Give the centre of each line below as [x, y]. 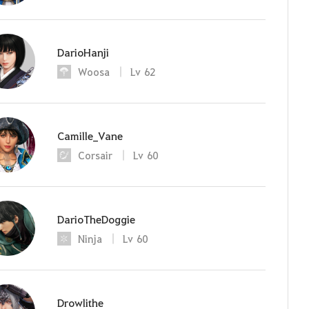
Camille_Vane [90, 135]
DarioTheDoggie [96, 219]
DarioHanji [83, 52]
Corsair [95, 155]
